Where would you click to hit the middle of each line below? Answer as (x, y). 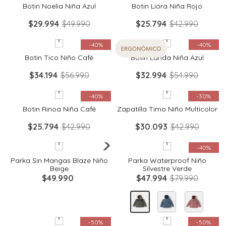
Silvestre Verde (167, 168)
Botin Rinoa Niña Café (59, 109)
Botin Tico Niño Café (59, 57)
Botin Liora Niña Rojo (167, 6)
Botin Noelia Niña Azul (59, 6)
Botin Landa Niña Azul (167, 57)
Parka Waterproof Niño (167, 160)
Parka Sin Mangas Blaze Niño (59, 160)
